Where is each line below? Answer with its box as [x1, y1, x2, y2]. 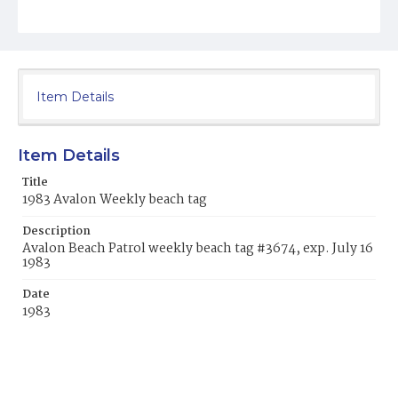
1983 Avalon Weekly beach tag [22, 189, 207, 211]
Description [22, 222, 91, 242]
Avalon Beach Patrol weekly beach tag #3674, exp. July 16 [22, 238, 373, 260]
